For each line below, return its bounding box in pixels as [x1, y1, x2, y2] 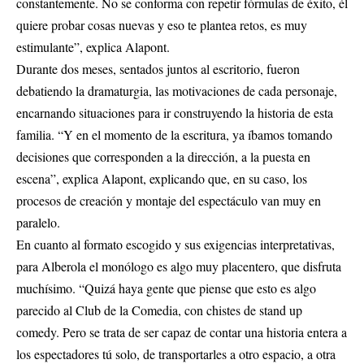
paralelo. [16, 214, 60, 232]
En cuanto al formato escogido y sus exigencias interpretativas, [16, 236, 335, 253]
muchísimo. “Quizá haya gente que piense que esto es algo [16, 279, 316, 297]
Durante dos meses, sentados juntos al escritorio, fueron [16, 60, 300, 78]
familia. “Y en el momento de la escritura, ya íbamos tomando [16, 126, 332, 144]
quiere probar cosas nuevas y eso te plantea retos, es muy [16, 16, 307, 34]
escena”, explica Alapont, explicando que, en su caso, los [16, 170, 307, 188]
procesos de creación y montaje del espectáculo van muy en [16, 192, 321, 210]
